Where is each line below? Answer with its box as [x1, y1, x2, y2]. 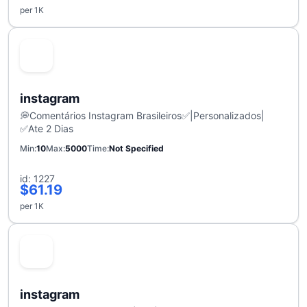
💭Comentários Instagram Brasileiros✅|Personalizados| [20, 110, 265, 122]
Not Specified [109, 143, 164, 154]
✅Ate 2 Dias [20, 123, 73, 135]
